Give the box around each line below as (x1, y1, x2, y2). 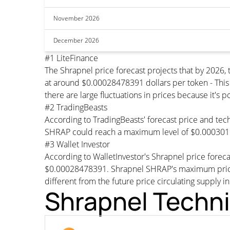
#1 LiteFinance (45, 52, 98, 64)
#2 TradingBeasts (45, 102, 107, 113)
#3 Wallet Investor (45, 139, 110, 150)
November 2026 (53, 14, 100, 23)
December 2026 (53, 36, 99, 45)
